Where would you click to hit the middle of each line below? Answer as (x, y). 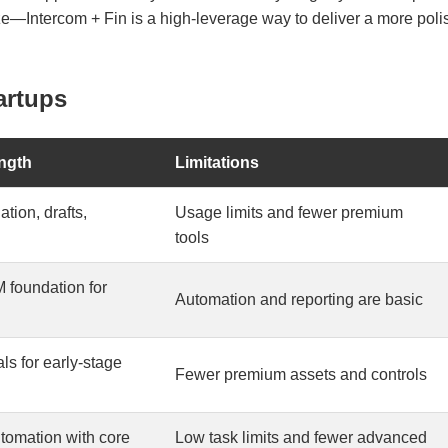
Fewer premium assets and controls (301, 374)
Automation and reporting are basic (299, 299)
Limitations (217, 162)
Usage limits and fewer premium (289, 212)
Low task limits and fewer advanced (301, 437)
